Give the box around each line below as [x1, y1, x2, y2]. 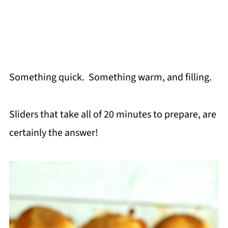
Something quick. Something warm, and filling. [9, 70, 212, 84]
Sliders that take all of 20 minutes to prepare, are [9, 107, 216, 122]
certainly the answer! [9, 125, 98, 140]
